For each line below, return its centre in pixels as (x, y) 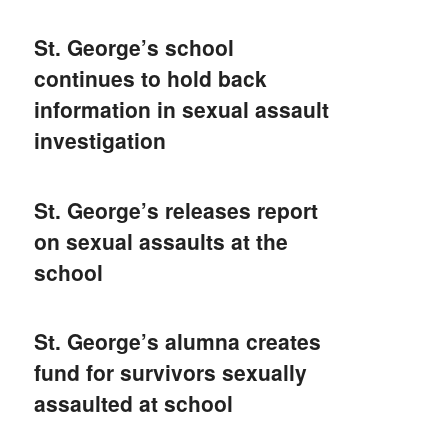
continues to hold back (151, 78)
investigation (100, 140)
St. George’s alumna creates (178, 340)
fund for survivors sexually (171, 371)
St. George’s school (134, 47)
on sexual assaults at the (161, 240)
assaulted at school (134, 402)
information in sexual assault (182, 109)
